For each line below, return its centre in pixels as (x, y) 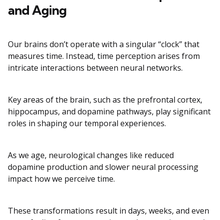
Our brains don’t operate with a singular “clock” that (104, 44)
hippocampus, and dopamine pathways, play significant (109, 112)
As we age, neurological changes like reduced (91, 155)
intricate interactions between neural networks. (95, 68)
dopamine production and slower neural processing (103, 167)
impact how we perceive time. (61, 179)
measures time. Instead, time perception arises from (104, 56)
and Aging (37, 10)
